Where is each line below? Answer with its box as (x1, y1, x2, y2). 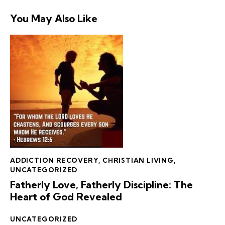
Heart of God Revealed (10, 190, 122, 203)
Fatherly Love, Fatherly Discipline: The (10, 178, 193, 191)
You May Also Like (10, 12, 97, 25)
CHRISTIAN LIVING (102, 156, 174, 165)
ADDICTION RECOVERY (10, 156, 99, 165)
